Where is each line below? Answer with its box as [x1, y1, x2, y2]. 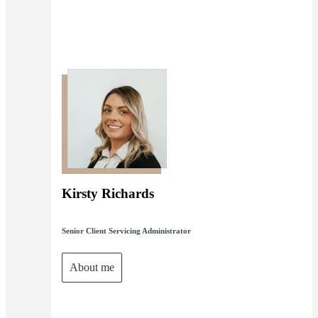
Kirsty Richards [62, 185, 154, 201]
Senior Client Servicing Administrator [62, 226, 191, 235]
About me [70, 261, 114, 273]
